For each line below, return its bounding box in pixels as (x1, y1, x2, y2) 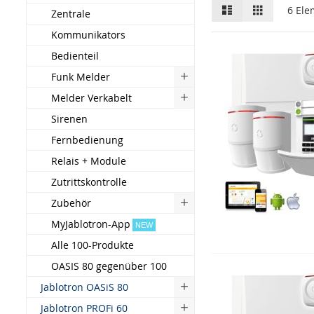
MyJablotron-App (51, 217, 130, 231)
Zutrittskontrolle (51, 175, 127, 189)
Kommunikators (51, 28, 125, 41)
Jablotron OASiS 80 (41, 280, 128, 294)
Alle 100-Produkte (51, 238, 134, 252)
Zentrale (51, 7, 90, 20)
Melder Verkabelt (51, 91, 132, 104)
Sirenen (51, 112, 88, 125)
